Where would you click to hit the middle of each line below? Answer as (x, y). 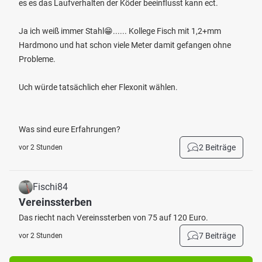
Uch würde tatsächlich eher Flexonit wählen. (98, 87)
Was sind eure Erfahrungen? (70, 129)
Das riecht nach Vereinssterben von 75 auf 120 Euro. (113, 218)
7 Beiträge (217, 236)
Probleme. (37, 59)
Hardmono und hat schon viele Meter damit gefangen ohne (125, 45)
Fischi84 (50, 187)
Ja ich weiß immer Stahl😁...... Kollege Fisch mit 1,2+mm (120, 31)
